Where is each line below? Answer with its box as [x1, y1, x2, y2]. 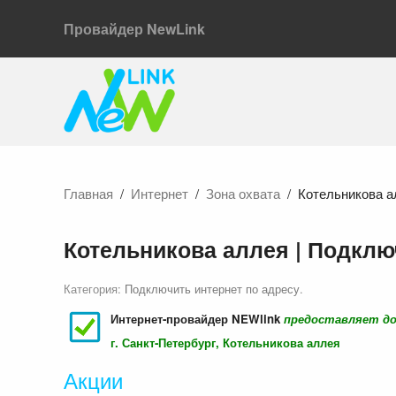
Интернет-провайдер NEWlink [110, 310, 284, 328]
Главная [64, 184, 113, 203]
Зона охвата [206, 184, 280, 203]
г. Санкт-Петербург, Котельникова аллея [110, 334, 340, 352]
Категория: [64, 280, 125, 298]
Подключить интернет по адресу [125, 280, 300, 298]
